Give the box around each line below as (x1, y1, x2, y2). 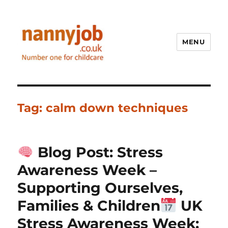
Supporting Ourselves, (17, 179, 183, 196)
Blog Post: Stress (34, 143, 163, 161)
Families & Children (17, 196, 161, 214)
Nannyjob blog (17, 70, 108, 84)
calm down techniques (46, 100, 188, 115)
